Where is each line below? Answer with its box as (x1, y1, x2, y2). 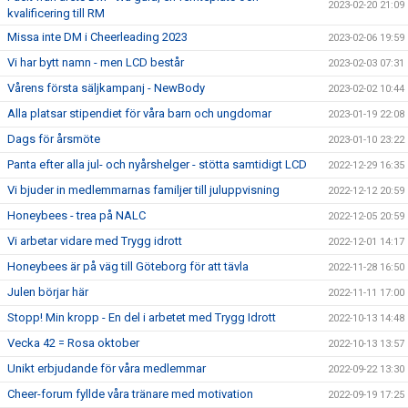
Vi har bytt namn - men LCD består (7, 56, 184, 69)
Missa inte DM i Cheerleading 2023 (7, 30, 188, 44)
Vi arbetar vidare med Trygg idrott (7, 234, 182, 248)
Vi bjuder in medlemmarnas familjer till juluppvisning (7, 183, 280, 197)
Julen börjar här (7, 285, 88, 299)
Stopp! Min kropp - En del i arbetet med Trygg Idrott (7, 311, 276, 324)
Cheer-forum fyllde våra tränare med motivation (7, 387, 253, 401)
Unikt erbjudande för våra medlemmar (7, 362, 206, 375)
